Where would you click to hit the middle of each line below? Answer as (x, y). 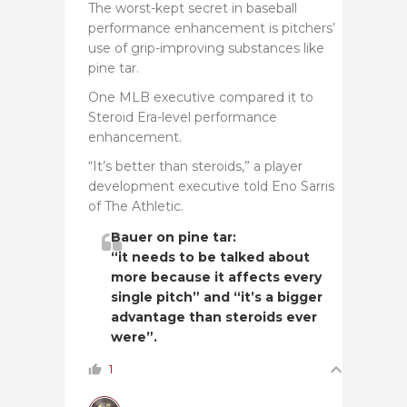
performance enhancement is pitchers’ (212, 28)
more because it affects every (216, 277)
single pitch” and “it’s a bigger (217, 297)
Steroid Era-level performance (183, 117)
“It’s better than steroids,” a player (195, 166)
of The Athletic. (136, 206)
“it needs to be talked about (210, 257)
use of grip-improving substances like (206, 48)
